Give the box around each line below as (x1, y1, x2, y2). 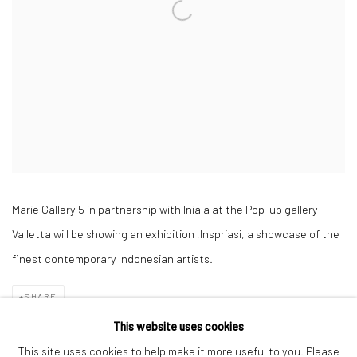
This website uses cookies (113, 319, 244, 333)
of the (309, 226, 339, 241)
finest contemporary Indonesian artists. (12, 251, 213, 265)
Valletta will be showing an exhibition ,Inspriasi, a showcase (12, 226, 309, 241)
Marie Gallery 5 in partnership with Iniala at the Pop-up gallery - (12, 202, 325, 216)
